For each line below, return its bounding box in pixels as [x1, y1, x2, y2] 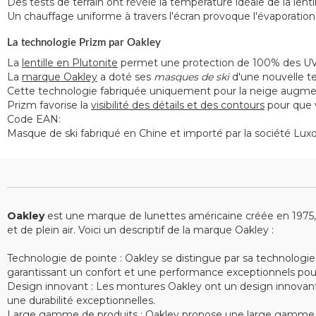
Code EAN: [7, 113, 63, 126]
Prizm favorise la [7, 99, 91, 111]
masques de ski [154, 71, 229, 83]
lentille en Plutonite [22, 56, 118, 69]
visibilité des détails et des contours [91, 99, 265, 111]
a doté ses [97, 71, 154, 83]
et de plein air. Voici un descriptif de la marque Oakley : [7, 224, 274, 236]
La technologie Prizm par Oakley [7, 37, 161, 48]
